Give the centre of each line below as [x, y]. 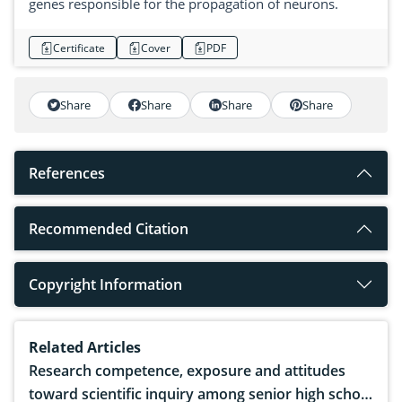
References [67, 174]
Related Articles [85, 348]
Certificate [79, 48]
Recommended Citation [109, 229]
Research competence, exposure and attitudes [187, 371]
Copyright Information [105, 285]
